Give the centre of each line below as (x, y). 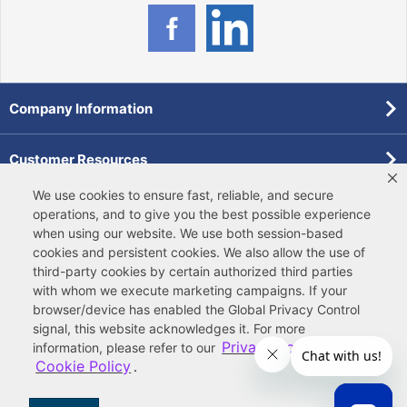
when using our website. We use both (145, 233)
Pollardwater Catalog (80, 261)
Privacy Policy (271, 347)
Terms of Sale (185, 395)
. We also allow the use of (291, 252)
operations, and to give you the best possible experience (202, 214)
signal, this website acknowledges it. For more (169, 328)
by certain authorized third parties (249, 271)
